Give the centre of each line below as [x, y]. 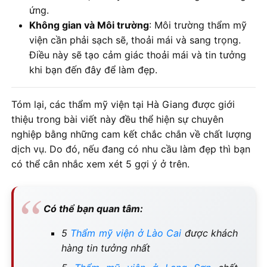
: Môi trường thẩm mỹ [198, 25]
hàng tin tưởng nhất [106, 248]
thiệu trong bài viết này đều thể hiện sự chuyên [117, 119]
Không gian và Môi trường [89, 25]
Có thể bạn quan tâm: [94, 209]
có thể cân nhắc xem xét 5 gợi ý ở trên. [100, 164]
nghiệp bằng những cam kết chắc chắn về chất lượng [131, 134]
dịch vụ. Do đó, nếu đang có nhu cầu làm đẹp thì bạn [131, 149]
